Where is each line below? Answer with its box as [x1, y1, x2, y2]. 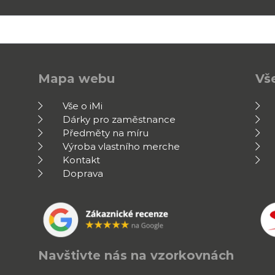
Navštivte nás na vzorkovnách [38, 248, 234, 263]
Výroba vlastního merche [63, 141, 180, 153]
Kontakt [63, 154, 101, 166]
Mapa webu [38, 71, 115, 86]
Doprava [63, 168, 104, 180]
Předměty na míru [63, 127, 149, 139]
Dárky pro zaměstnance [63, 114, 176, 126]
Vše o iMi [63, 100, 103, 112]
